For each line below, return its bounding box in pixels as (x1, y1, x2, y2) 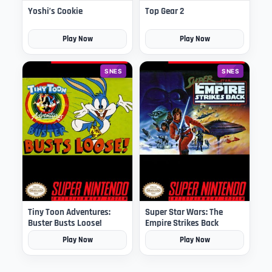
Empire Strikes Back (145, 217, 219, 229)
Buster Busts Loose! (28, 217, 102, 229)
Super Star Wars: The (145, 206, 223, 219)
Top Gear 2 (145, 5, 184, 18)
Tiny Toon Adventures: (28, 206, 110, 219)
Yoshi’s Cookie (28, 5, 83, 18)
